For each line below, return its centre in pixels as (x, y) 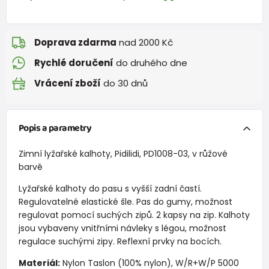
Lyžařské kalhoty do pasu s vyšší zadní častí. (110, 188)
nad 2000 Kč (145, 43)
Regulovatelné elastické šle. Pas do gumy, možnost (125, 201)
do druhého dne (150, 63)
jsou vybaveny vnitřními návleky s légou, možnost (122, 228)
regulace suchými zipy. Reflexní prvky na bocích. (120, 241)
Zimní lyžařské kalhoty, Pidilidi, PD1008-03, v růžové (123, 153)
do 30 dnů (124, 83)
